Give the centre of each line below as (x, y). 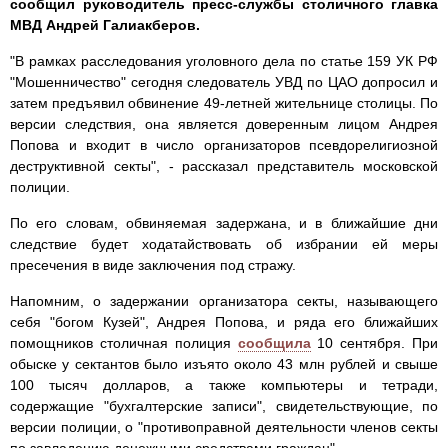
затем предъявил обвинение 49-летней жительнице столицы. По (224, 103)
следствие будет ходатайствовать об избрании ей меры (224, 244)
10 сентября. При (374, 343)
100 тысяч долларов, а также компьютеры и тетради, (224, 385)
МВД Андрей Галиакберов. (105, 25)
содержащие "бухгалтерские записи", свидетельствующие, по (224, 406)
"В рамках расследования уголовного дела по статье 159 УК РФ (224, 61)
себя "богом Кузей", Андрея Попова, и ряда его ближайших (224, 322)
